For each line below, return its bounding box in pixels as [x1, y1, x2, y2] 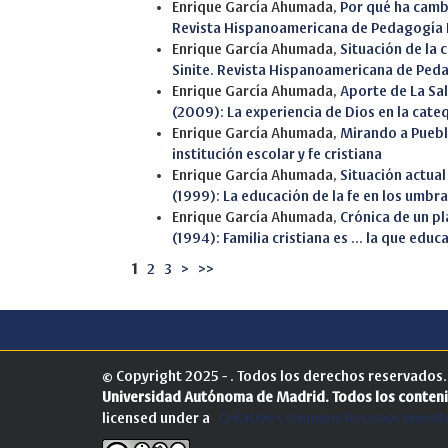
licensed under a [102, 410, 219, 426]
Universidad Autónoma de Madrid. [102, 389, 329, 405]
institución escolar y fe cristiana [172, 146, 382, 162]
